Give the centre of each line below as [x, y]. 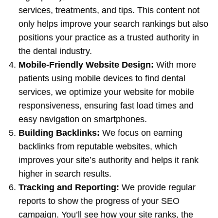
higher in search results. [65, 173]
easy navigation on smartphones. [83, 119]
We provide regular [157, 187]
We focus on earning [141, 133]
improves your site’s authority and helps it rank [109, 160]
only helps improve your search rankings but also [113, 24]
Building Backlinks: [59, 133]
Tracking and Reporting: [69, 187]
